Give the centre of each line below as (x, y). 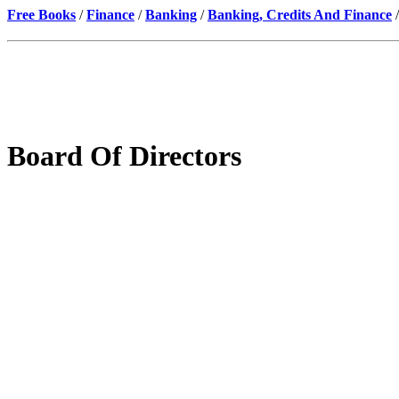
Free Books (41, 15)
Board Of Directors (124, 156)
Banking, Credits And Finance (300, 15)
